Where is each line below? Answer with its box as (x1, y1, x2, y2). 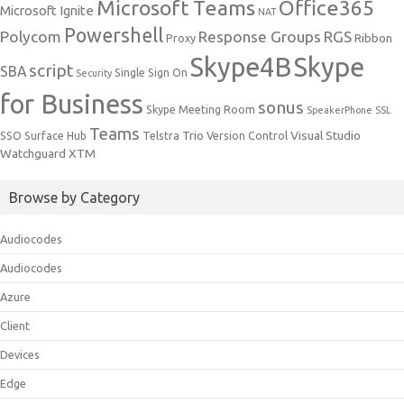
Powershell (64, 24, 163, 47)
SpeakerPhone (307, 105, 372, 116)
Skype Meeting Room (146, 104, 255, 116)
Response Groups (198, 28, 321, 46)
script (29, 60, 73, 81)
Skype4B (190, 52, 291, 83)
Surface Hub (24, 130, 87, 142)
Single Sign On (115, 67, 188, 79)
